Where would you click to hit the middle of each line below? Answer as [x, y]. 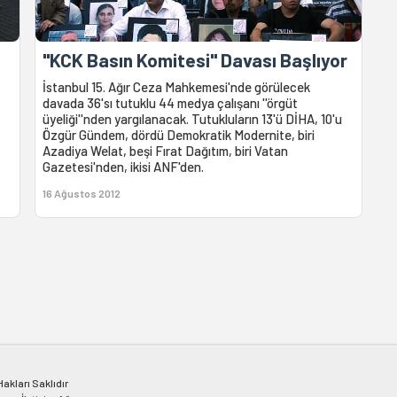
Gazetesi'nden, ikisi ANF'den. [124, 166]
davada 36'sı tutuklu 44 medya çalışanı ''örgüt [171, 102]
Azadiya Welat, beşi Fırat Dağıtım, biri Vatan [166, 150]
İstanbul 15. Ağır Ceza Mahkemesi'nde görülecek [177, 86]
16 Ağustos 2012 [82, 193]
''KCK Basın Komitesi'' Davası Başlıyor [195, 59]
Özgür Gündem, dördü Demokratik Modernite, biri [179, 134]
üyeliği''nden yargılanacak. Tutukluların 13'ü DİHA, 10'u [193, 118]
